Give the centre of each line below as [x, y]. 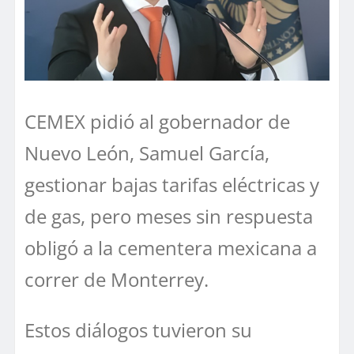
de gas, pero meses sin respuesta [169, 217]
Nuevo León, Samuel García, [147, 153]
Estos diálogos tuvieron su [138, 330]
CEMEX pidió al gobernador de [157, 122]
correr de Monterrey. [117, 280]
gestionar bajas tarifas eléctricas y [172, 185]
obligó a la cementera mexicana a [171, 248]
